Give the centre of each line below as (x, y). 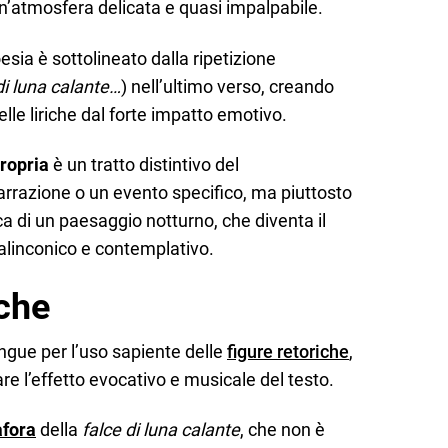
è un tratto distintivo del (144, 165)
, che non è (282, 430)
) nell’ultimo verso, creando (227, 86)
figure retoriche (288, 351)
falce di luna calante (161, 430)
